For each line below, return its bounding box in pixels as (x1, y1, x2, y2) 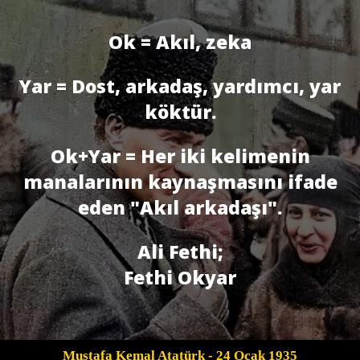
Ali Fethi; (137, 239, 223, 265)
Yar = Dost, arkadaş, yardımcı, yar (19, 73, 341, 100)
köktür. (144, 99, 216, 125)
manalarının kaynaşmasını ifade (22, 169, 337, 195)
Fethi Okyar (124, 264, 236, 291)
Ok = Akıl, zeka (108, 29, 252, 55)
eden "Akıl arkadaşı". (78, 194, 282, 221)
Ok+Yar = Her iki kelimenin (50, 143, 310, 170)
